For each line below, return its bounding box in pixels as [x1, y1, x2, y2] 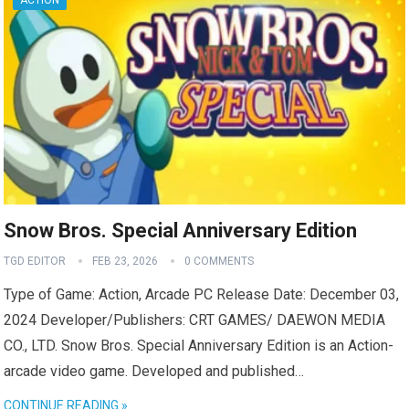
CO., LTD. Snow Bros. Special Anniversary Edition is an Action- [4, 336, 394, 354]
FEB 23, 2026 [92, 254, 159, 267]
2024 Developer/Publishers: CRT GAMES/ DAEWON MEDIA [4, 310, 386, 329]
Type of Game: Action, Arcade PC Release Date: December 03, [4, 285, 400, 303]
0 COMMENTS [184, 254, 255, 267]
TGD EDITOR [4, 254, 67, 267]
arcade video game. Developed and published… [4, 362, 305, 380]
